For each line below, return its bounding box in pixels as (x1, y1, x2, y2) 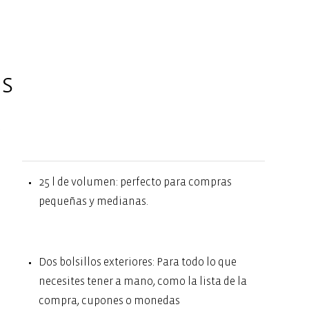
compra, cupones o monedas (39, 295, 181, 306)
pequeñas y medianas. (39, 195, 149, 207)
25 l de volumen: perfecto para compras (39, 176, 232, 188)
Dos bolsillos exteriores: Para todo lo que (39, 256, 237, 268)
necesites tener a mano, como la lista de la (39, 275, 248, 287)
